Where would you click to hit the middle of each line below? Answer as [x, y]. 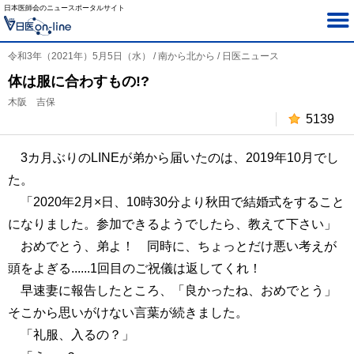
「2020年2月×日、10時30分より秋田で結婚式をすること [176, 202]
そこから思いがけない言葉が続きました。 [128, 313]
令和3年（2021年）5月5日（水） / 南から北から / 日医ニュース [143, 56]
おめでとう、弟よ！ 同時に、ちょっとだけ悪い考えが [172, 246]
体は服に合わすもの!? [79, 81]
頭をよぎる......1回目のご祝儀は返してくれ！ [135, 268]
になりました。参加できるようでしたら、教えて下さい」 [172, 224]
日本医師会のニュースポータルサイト [64, 8]
